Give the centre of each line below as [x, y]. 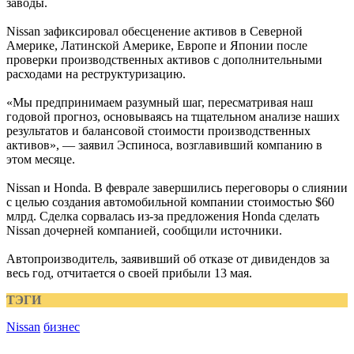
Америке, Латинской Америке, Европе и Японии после [157, 45]
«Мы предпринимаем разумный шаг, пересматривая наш [160, 102]
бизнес [62, 327]
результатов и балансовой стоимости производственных [158, 131]
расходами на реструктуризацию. [96, 74]
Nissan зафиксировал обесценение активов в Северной [154, 31]
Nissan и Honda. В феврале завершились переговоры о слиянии [177, 188]
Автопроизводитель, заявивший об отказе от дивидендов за [168, 259]
